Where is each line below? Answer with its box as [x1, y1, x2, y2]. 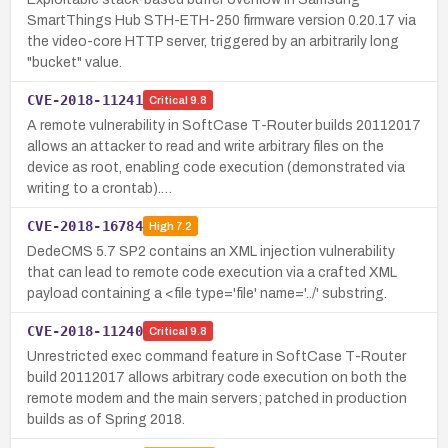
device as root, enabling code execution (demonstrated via [27, 159, 405, 175]
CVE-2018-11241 [27, 91, 143, 108]
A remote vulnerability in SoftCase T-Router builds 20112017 [27, 117, 421, 133]
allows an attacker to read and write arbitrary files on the [27, 138, 384, 154]
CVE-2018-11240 [27, 322, 143, 339]
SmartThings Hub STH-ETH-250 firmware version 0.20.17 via [27, 12, 416, 28]
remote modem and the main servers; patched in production [27, 390, 407, 406]
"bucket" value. [27, 54, 122, 70]
